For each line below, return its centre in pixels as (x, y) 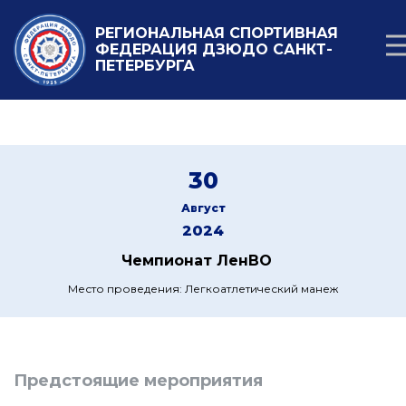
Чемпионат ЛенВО (196, 261)
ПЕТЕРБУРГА (145, 66)
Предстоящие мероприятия (138, 381)
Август (203, 208)
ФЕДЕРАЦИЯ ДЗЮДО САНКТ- (214, 49)
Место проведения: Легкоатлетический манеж (203, 289)
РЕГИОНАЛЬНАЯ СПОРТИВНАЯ (217, 33)
